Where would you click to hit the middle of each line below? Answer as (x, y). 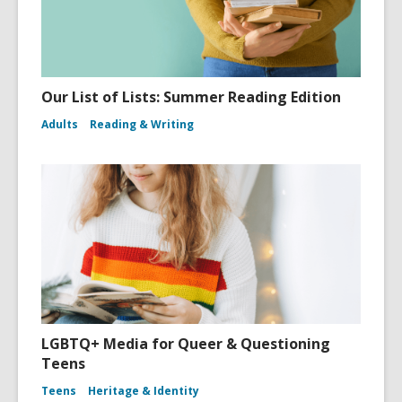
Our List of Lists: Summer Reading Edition (191, 97)
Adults (60, 125)
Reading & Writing (142, 125)
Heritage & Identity (144, 391)
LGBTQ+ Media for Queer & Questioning (186, 344)
